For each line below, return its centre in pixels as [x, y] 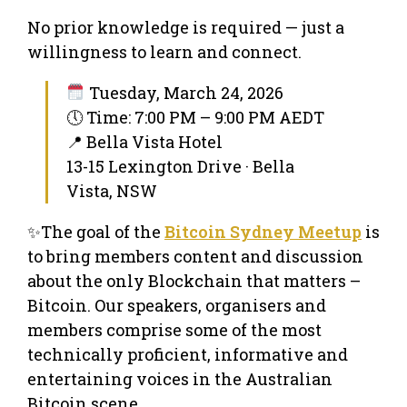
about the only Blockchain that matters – [194, 280]
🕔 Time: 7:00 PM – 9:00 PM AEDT [195, 117]
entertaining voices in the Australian [180, 378]
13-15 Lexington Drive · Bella [180, 166]
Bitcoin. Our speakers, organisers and [177, 305]
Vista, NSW [112, 190]
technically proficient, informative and [188, 354]
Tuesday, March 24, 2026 [184, 92]
